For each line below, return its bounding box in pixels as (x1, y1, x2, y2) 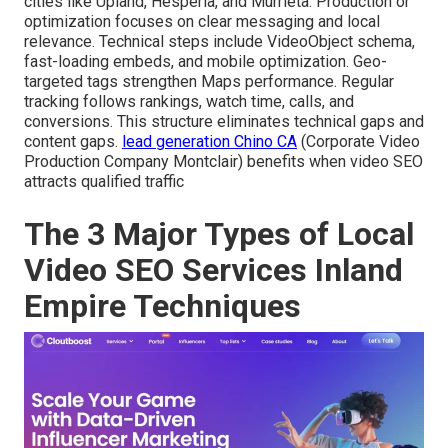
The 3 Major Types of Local (24, 214, 414, 253)
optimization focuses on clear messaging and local (24, 11, 380, 31)
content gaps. (24, 131, 122, 151)
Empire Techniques (24, 286, 301, 325)
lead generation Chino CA (122, 131, 297, 151)
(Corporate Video (297, 131, 420, 151)
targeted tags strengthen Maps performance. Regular (24, 71, 394, 91)
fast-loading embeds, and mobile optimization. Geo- (24, 51, 387, 71)
